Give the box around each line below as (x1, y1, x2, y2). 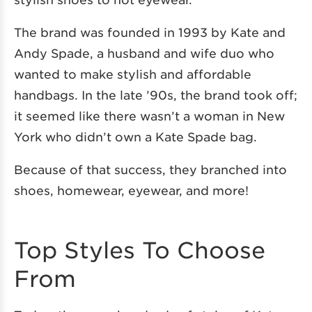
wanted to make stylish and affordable (14, 66, 251, 81)
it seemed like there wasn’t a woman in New (14, 108, 285, 123)
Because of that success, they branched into (14, 162, 287, 176)
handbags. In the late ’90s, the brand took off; (14, 87, 297, 102)
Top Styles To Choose (14, 236, 265, 263)
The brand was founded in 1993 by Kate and (14, 24, 286, 39)
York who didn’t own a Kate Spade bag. (14, 129, 257, 143)
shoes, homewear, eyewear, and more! (14, 182, 249, 197)
